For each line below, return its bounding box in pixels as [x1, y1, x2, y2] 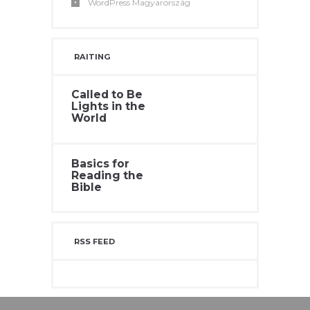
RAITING [74, 52, 111, 62]
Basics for [71, 156, 130, 170]
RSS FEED [74, 236, 116, 246]
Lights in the [71, 100, 146, 113]
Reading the [71, 168, 144, 182]
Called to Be [71, 88, 143, 102]
